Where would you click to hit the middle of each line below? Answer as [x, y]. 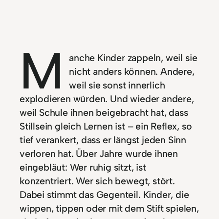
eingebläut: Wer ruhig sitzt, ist [83, 167]
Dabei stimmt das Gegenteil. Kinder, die [104, 195]
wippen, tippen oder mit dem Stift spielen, [109, 208]
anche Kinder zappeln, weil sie [133, 58]
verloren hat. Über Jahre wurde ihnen [99, 154]
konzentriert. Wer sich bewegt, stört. [97, 181]
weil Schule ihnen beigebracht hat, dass [104, 113]
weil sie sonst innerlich [117, 85]
